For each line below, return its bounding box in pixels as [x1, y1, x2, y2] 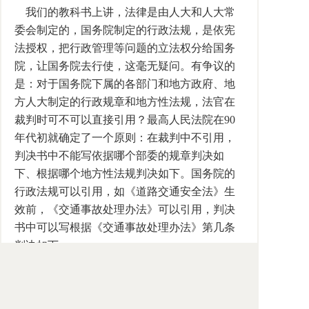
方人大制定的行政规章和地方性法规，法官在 [14, 96, 235, 108]
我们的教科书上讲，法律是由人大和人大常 [14, 6, 235, 18]
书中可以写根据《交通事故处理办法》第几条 [14, 221, 235, 233]
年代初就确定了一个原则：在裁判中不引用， [14, 132, 235, 143]
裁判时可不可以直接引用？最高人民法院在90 [14, 114, 235, 126]
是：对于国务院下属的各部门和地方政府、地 [14, 78, 235, 90]
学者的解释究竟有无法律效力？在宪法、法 [14, 275, 235, 287]
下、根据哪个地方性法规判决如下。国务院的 [14, 168, 235, 179]
